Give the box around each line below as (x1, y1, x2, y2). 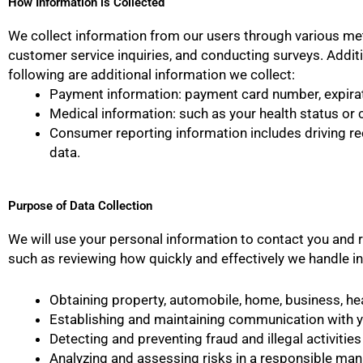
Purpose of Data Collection (8, 199, 152, 214)
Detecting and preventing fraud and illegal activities (49, 331, 361, 348)
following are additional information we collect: (8, 66, 295, 83)
